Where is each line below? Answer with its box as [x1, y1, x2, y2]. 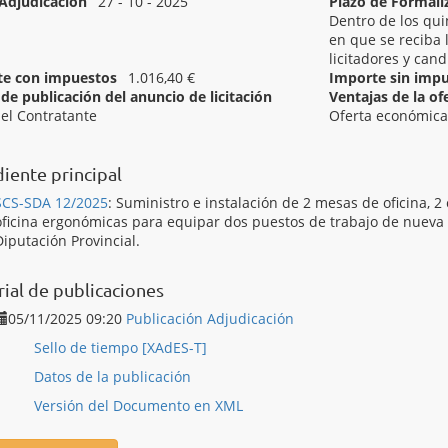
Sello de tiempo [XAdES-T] [34, 338, 207, 357]
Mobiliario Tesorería [92, 125, 227, 144]
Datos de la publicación [34, 367, 191, 386]
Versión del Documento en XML [34, 396, 243, 415]
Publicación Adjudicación [126, 309, 294, 328]
